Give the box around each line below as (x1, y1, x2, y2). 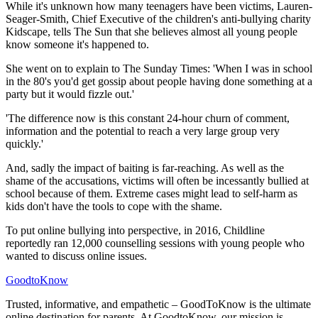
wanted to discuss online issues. (6, 250, 147, 263)
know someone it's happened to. (6, 38, 149, 51)
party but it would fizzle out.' (6, 88, 134, 101)
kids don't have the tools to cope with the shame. (6, 200, 222, 213)
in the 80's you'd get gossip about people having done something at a (6, 75, 312, 88)
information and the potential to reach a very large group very (6, 125, 280, 138)
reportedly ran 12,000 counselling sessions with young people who (6, 237, 305, 250)
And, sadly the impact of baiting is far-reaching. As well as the (6, 162, 284, 175)
